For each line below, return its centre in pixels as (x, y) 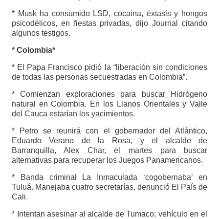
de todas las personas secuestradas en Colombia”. (99, 77)
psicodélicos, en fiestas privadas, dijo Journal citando (109, 23)
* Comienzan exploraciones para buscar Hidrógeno (109, 94)
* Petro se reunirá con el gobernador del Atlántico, (109, 131)
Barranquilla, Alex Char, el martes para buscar (109, 150)
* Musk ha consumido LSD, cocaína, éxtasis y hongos (109, 13)
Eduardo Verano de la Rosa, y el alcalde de (109, 140)
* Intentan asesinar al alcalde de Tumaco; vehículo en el (109, 214)
